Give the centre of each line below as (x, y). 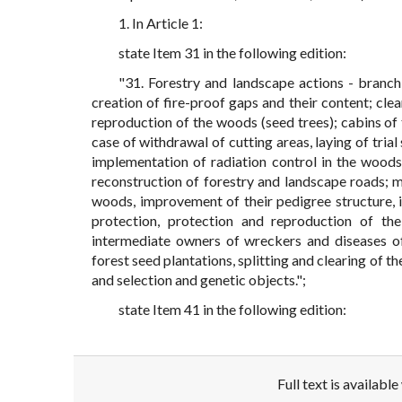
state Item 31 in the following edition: (232, 53)
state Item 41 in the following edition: (232, 310)
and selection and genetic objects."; (199, 280)
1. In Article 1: (161, 23)
